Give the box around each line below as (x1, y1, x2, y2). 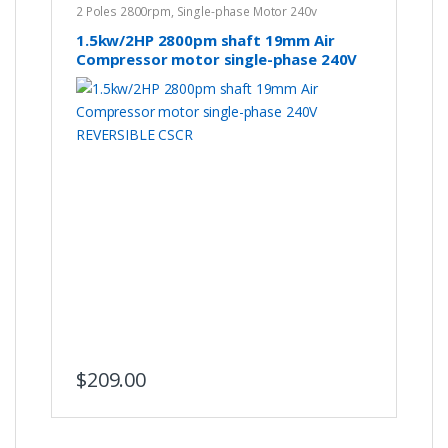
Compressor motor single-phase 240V (75, 48, 358, 69)
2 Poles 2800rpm (75, 2, 171, 20)
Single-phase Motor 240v (176, 2, 317, 20)
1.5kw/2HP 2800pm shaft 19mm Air (75, 29, 335, 50)
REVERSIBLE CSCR (75, 67, 200, 88)
